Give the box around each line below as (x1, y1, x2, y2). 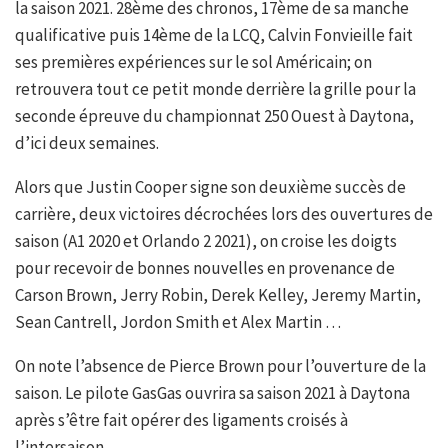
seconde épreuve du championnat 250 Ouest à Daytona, (15, 105, 414, 128)
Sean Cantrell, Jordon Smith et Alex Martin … (15, 311, 341, 334)
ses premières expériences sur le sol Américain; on (15, 51, 372, 74)
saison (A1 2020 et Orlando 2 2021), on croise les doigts (15, 230, 397, 253)
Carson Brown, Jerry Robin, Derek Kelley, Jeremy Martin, (15, 284, 421, 307)
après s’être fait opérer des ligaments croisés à (15, 409, 348, 432)
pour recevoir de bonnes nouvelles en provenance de (15, 257, 395, 280)
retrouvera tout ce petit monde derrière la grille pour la (15, 78, 416, 101)
